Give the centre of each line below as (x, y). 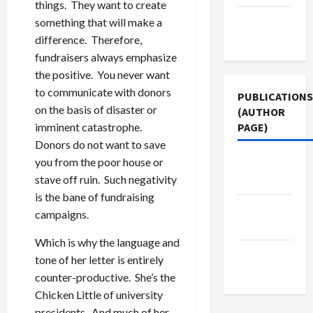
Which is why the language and (107, 242)
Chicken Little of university (99, 294)
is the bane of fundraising (95, 196)
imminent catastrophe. (89, 126)
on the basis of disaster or (96, 109)
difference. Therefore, (88, 39)
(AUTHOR (261, 112)
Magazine (262, 226)
